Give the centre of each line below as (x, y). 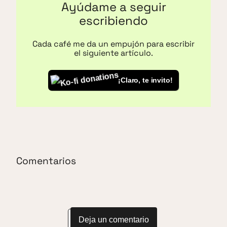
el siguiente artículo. (113, 53)
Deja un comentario (113, 220)
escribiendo (113, 20)
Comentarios (46, 161)
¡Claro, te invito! (145, 80)
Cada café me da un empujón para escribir (113, 44)
